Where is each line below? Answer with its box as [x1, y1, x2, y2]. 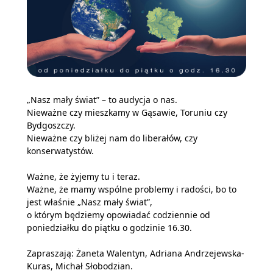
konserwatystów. [27, 145, 94, 157]
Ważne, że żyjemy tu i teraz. [27, 171, 140, 182]
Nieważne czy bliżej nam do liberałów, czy [27, 132, 197, 144]
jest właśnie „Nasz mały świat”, [27, 196, 152, 208]
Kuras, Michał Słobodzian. [27, 260, 133, 272]
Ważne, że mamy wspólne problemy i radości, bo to [27, 183, 236, 195]
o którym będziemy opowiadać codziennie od [27, 209, 210, 221]
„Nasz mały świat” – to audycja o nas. [27, 94, 177, 105]
